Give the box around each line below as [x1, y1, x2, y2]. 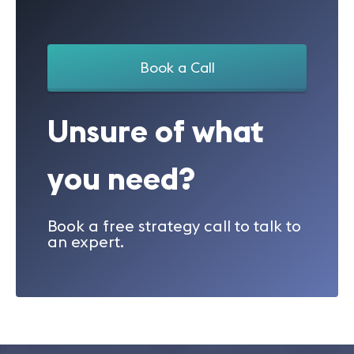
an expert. [47, 232, 124, 251]
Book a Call [139, 58, 215, 77]
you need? [47, 158, 195, 198]
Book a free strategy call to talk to [47, 216, 301, 235]
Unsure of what [47, 111, 264, 151]
